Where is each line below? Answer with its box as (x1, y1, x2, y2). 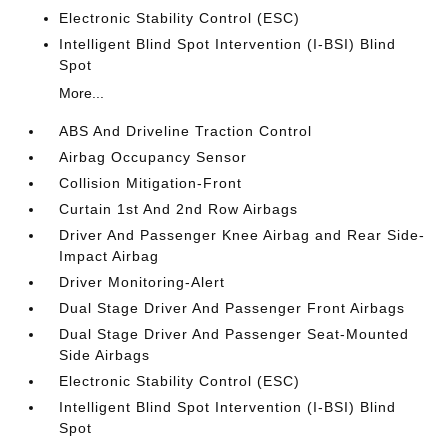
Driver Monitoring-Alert (59, 274, 226, 290)
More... (59, 85, 105, 101)
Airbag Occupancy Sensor (59, 149, 248, 165)
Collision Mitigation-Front (59, 175, 243, 191)
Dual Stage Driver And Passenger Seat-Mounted (59, 326, 410, 342)
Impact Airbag (59, 248, 160, 264)
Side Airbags (59, 347, 151, 363)
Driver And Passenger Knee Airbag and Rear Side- (59, 227, 426, 243)
